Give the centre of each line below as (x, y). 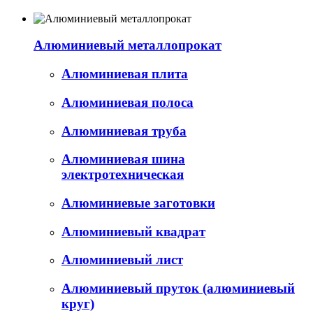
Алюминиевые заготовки (138, 203)
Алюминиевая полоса (128, 102)
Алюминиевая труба (124, 131)
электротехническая (123, 175)
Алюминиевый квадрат (133, 231)
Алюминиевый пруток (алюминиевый (178, 289)
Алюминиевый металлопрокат (128, 45)
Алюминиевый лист (122, 260)
